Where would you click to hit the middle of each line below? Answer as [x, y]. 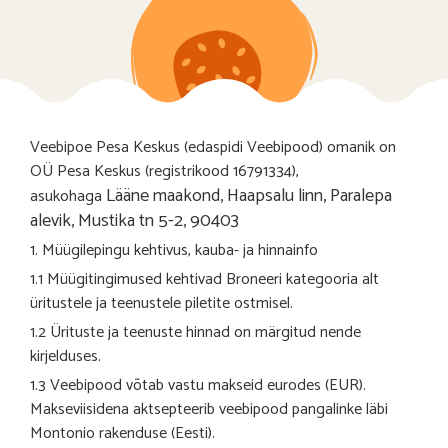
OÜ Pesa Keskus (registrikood [131, 171]
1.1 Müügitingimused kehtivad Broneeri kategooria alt [204, 279]
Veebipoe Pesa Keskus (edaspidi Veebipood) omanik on [213, 147]
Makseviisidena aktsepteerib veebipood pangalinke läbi [209, 409]
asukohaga [68, 196]
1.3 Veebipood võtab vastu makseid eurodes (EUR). [198, 385]
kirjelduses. [65, 356]
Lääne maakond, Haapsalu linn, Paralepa [249, 195]
